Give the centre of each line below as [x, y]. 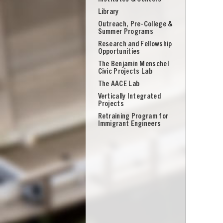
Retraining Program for [133, 117]
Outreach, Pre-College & [135, 25]
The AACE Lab [119, 84]
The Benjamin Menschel [133, 64]
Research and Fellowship [135, 45]
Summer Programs [126, 32]
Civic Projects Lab [125, 72]
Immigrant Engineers [129, 124]
